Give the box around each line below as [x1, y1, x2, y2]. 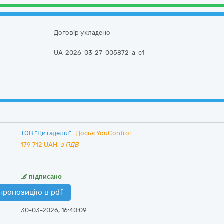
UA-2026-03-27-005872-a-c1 [54, 49, 145, 56]
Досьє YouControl [75, 129, 131, 137]
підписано [27, 173, 62, 180]
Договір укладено [54, 29, 111, 36]
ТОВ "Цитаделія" [20, 129, 71, 137]
